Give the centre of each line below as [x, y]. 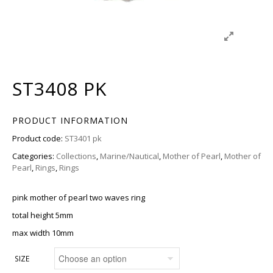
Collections [76, 156]
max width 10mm [43, 233]
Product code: [38, 138]
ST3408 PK [59, 89]
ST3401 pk [83, 138]
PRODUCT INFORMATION [70, 120]
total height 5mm [43, 215]
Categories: [34, 156]
